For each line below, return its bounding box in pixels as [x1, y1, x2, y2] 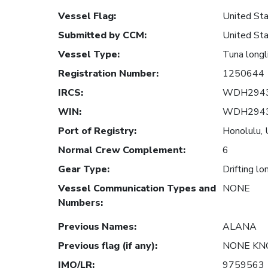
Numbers [58, 196, 100, 210]
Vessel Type [58, 48, 117, 62]
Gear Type [58, 163, 107, 176]
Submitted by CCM [58, 29, 144, 42]
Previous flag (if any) [58, 239, 155, 253]
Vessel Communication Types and [58, 182, 216, 196]
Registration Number [58, 67, 156, 81]
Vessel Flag [58, 10, 114, 23]
